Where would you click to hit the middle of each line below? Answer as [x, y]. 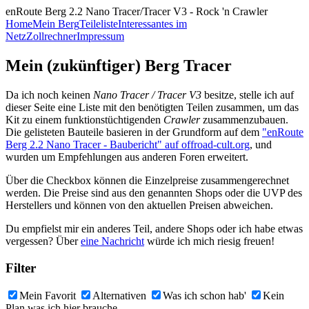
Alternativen [119, 296]
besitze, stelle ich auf [248, 94]
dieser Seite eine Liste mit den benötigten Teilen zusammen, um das [152, 107]
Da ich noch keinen [49, 94]
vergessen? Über [43, 241]
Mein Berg [56, 24]
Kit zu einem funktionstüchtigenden [84, 119]
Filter [21, 268]
